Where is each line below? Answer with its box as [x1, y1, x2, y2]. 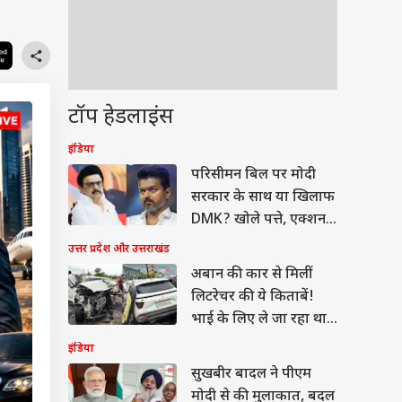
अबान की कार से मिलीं [191, 266, 312, 284]
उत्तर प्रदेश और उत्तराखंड [68, 242, 170, 257]
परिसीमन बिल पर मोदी [191, 166, 316, 185]
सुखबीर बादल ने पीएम [191, 365, 311, 384]
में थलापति [191, 233, 249, 252]
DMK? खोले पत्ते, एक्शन [191, 211, 326, 230]
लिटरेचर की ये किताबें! [191, 288, 314, 307]
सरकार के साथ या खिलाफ [191, 188, 335, 207]
